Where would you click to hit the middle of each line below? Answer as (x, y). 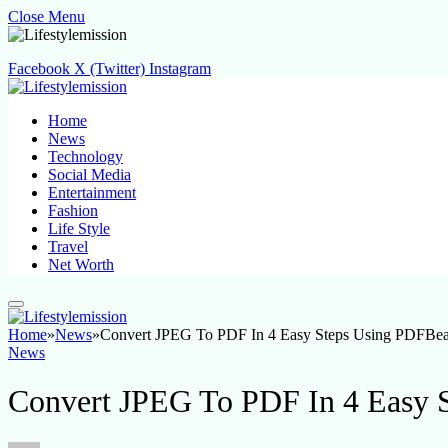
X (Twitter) (109, 68)
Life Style (79, 228)
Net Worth (81, 264)
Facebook (39, 68)
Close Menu (46, 16)
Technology (85, 156)
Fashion (73, 210)
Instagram (180, 68)
